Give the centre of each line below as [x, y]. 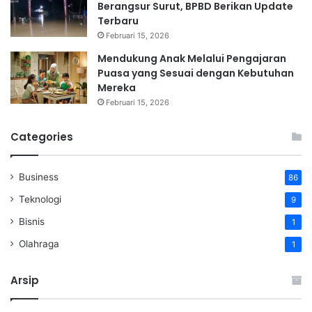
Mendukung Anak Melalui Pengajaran [192, 59]
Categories [42, 137]
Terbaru [118, 21]
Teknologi [40, 200]
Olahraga [39, 244]
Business [39, 177]
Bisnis [32, 222]
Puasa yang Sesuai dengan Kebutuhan [196, 73]
